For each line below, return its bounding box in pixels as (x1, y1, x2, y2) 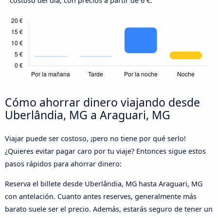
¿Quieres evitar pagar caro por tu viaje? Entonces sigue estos (5, 146, 206, 156)
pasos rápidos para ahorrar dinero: (5, 159, 122, 169)
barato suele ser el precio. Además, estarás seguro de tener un (5, 204, 213, 214)
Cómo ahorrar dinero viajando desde (5, 94, 200, 110)
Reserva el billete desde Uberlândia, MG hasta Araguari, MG (5, 179, 202, 188)
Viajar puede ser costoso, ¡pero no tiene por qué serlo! (5, 134, 186, 144)
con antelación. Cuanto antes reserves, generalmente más (5, 191, 197, 201)
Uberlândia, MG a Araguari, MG (5, 107, 170, 123)
